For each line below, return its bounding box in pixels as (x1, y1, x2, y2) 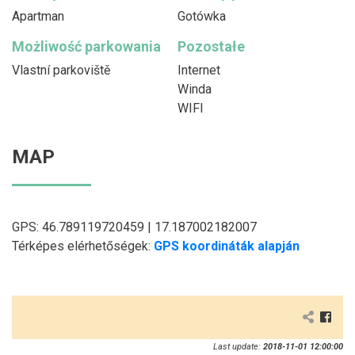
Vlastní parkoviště (12, 63, 110, 78)
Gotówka (177, 9, 226, 25)
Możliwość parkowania (12, 38, 161, 55)
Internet (177, 63, 220, 78)
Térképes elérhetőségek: (12, 239, 154, 254)
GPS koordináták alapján (154, 239, 300, 254)
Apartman (12, 9, 64, 25)
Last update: (213, 342, 263, 353)
